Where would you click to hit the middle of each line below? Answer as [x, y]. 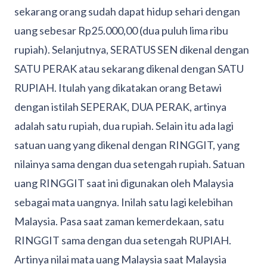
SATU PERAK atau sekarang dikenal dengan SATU [129, 69]
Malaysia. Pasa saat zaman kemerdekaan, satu [119, 221]
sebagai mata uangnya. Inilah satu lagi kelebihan [124, 202]
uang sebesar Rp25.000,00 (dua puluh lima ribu [121, 31]
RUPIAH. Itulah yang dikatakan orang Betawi [118, 88]
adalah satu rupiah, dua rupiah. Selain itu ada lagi [124, 126]
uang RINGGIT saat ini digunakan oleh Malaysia [124, 183]
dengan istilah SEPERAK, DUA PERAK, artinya [120, 107]
